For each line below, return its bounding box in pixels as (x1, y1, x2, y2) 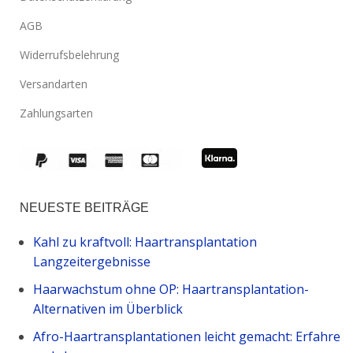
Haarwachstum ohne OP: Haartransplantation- (33, 280, 309, 298)
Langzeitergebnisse (33, 252, 150, 270)
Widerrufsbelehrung (20, 46, 119, 62)
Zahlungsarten (20, 105, 93, 121)
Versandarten (20, 76, 87, 91)
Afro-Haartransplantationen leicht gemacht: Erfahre (33, 327, 340, 345)
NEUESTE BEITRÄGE (20, 200, 149, 214)
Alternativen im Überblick (33, 299, 183, 318)
